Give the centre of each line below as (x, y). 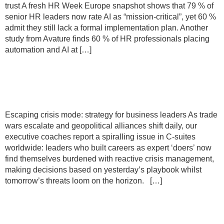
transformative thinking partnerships (106, 213)
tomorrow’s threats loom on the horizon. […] (83, 181)
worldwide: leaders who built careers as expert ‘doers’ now (108, 148)
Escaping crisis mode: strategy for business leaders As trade (111, 115)
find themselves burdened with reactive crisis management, (109, 159)
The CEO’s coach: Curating (83, 198)
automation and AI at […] (48, 50)
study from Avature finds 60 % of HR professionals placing (107, 39)
